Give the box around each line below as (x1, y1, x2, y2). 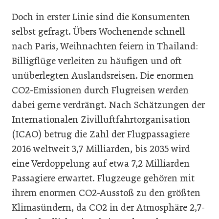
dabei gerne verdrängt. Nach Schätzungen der (12, 99, 205, 110)
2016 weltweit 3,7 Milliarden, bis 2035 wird (12, 143, 190, 154)
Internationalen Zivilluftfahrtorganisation (12, 114, 190, 125)
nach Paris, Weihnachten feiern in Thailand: (12, 41, 198, 52)
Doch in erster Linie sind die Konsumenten (12, 11, 190, 22)
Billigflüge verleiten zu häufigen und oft (12, 55, 182, 66)
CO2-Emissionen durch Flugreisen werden (12, 85, 189, 96)
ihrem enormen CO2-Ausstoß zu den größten (12, 187, 200, 198)
